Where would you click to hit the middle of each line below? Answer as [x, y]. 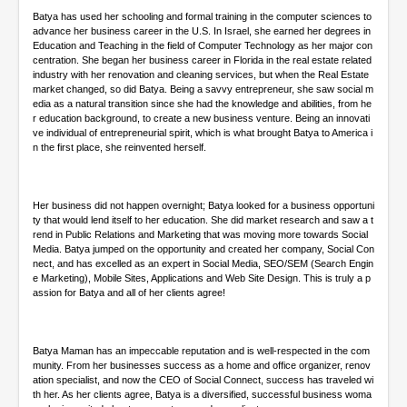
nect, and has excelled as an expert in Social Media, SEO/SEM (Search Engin [203, 263]
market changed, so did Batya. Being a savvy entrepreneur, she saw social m [203, 89]
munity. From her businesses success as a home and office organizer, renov [202, 365]
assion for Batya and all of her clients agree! [129, 292]
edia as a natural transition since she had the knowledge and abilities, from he [202, 103]
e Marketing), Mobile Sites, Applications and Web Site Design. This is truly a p [202, 278]
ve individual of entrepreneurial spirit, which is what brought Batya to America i [203, 132]
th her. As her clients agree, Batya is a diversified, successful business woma [202, 394]
